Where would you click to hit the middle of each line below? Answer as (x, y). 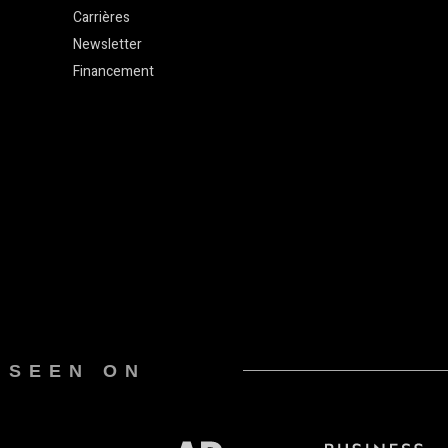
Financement (114, 72)
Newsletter (108, 45)
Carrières (102, 18)
